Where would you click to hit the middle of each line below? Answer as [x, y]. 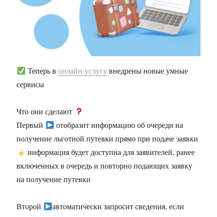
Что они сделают [46, 111]
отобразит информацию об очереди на [118, 125]
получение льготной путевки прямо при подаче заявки [108, 139]
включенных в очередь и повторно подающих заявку [105, 166]
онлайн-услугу [82, 71]
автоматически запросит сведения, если [118, 206]
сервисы [31, 84]
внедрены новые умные [147, 71]
